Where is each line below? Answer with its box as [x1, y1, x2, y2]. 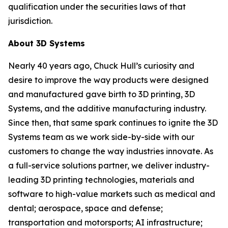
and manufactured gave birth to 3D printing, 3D [8, 89, 195, 99]
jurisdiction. [8, 16, 52, 26]
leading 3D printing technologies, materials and [8, 175, 194, 185]
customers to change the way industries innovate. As [8, 146, 213, 156]
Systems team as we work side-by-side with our [8, 132, 194, 142]
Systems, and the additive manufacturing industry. [8, 103, 206, 113]
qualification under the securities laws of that [8, 2, 186, 12]
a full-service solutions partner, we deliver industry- [8, 160, 210, 170]
